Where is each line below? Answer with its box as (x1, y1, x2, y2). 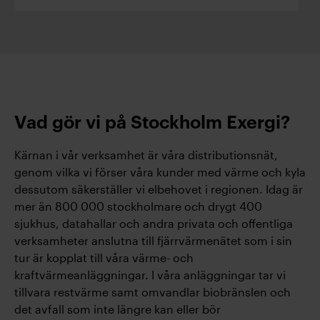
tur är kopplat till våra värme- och (14, 251, 194, 264)
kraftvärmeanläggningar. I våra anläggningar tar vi (14, 268, 286, 281)
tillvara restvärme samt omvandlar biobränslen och (14, 285, 291, 299)
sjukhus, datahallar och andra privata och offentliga (14, 216, 293, 230)
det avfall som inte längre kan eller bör (14, 302, 221, 316)
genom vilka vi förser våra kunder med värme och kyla (14, 165, 306, 179)
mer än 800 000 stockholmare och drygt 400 (14, 199, 262, 213)
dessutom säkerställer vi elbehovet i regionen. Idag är (14, 182, 303, 196)
